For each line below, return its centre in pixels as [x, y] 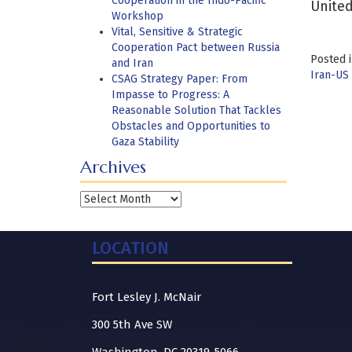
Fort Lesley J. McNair [147, 297]
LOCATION [130, 248]
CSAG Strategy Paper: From [180, 79]
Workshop [137, 16]
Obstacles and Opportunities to [191, 126]
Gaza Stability [145, 142]
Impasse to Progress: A [170, 95]
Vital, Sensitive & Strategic [177, 32]
